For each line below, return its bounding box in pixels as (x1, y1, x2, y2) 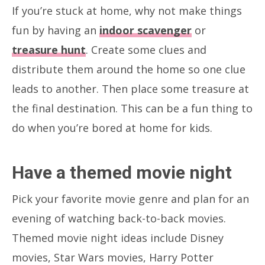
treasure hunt (12, 42, 86, 57)
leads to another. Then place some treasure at (12, 81, 249, 96)
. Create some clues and (86, 42, 206, 57)
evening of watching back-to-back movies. (12, 211, 226, 225)
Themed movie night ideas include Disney (12, 230, 224, 245)
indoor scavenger (99, 22, 192, 37)
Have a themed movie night (12, 161, 232, 183)
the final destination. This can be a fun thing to (12, 101, 253, 115)
